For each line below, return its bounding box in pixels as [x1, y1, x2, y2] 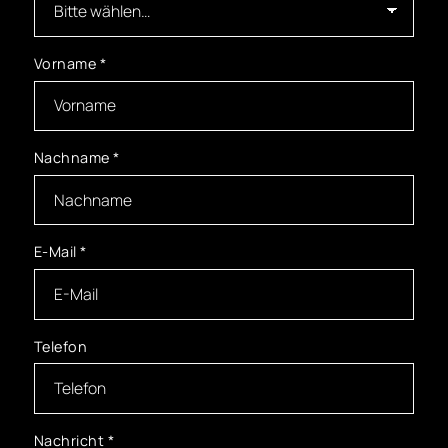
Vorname [33, 53, 100, 73]
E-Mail [33, 242, 81, 262]
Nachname [33, 148, 114, 168]
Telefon [33, 336, 88, 356]
